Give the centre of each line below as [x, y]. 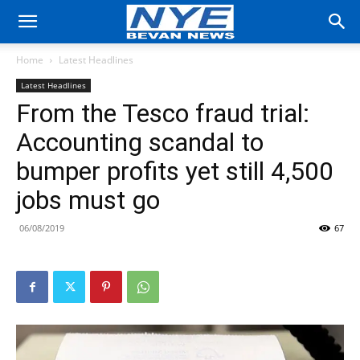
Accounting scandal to [140, 142]
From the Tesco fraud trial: [163, 113]
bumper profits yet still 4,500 [175, 171]
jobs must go [88, 200]
